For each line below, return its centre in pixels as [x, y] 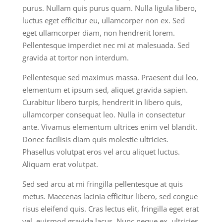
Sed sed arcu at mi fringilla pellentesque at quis [102, 184]
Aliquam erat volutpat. [60, 164]
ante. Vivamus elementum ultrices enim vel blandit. [110, 127]
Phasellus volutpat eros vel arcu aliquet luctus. [101, 152]
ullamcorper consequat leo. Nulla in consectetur [104, 114]
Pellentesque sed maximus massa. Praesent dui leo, [110, 77]
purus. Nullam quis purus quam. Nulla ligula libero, [109, 8]
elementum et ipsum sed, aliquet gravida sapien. [105, 90]
